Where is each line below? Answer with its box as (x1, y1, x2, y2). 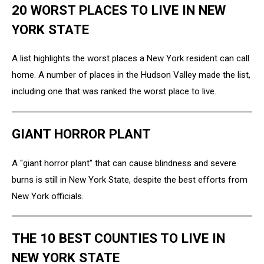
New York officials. (12, 190, 84, 202)
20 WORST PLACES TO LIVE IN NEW (12, 2, 226, 18)
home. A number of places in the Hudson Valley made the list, (12, 70, 250, 81)
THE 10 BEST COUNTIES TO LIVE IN (12, 230, 225, 246)
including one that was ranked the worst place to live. (12, 86, 216, 97)
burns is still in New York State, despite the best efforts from (12, 174, 247, 185)
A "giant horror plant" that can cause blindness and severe (12, 157, 236, 169)
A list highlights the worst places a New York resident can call (12, 53, 249, 64)
